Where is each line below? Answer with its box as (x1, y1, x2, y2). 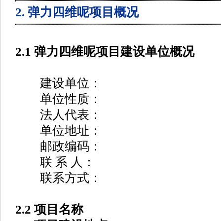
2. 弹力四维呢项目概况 (15, 5, 139, 19)
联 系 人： (15, 155, 95, 169)
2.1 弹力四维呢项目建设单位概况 (15, 45, 194, 58)
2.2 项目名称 (15, 203, 83, 216)
